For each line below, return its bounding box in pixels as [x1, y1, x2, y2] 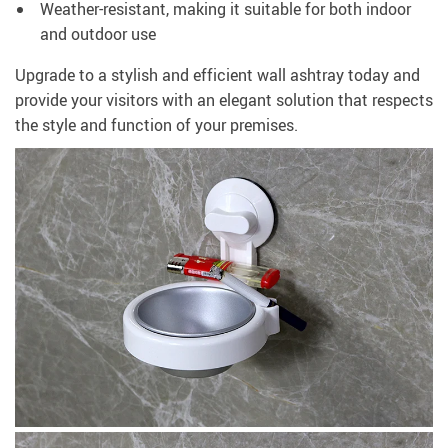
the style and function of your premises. [15, 114, 298, 137]
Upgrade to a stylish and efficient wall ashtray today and [15, 64, 420, 87]
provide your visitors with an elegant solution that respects [15, 89, 433, 112]
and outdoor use [40, 23, 156, 46]
